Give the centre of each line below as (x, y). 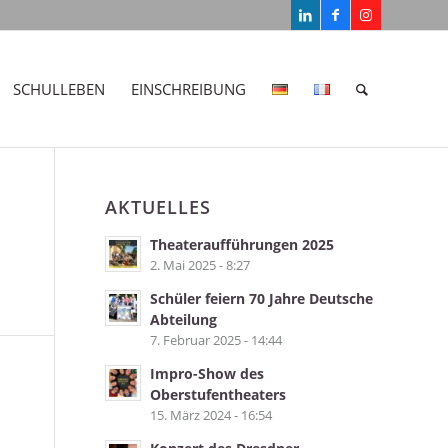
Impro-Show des (207, 373)
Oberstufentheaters (218, 394)
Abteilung (184, 319)
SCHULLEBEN (59, 89)
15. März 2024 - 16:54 (211, 415)
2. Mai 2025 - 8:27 (200, 265)
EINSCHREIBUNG (188, 89)
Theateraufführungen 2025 (242, 244)
